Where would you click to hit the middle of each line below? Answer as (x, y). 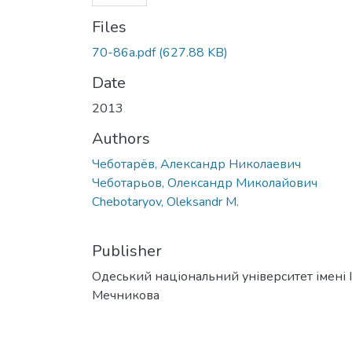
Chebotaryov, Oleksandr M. (165, 202)
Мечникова (126, 295)
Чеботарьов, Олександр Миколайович (205, 183)
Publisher (127, 251)
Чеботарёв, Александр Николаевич (196, 164)
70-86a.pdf (124, 52)
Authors (121, 138)
